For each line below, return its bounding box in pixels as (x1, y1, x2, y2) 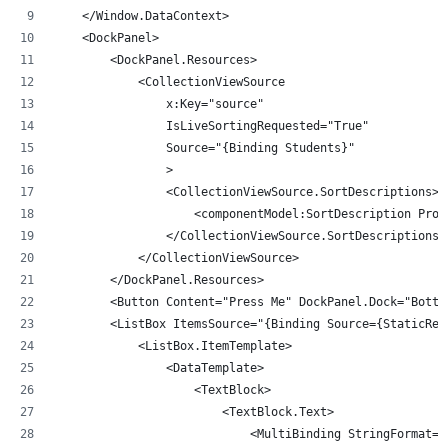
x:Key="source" (54, 96, 264, 111)
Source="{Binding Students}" (54, 140, 355, 155)
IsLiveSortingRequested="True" (54, 118, 369, 133)
